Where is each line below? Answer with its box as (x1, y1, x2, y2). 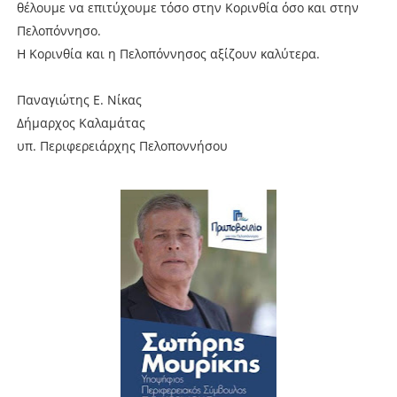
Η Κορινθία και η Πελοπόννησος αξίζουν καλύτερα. (16, 44, 320, 62)
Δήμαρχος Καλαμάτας (16, 113, 145, 131)
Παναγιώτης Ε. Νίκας (16, 90, 142, 108)
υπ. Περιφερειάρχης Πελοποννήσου (16, 136, 228, 154)
